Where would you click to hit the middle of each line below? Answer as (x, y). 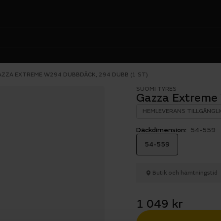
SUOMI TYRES (156, 89)
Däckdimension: (161, 130)
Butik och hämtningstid (185, 173)
